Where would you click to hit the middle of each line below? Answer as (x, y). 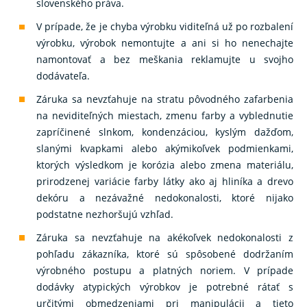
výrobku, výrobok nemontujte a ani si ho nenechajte (165, 43)
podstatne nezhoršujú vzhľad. (105, 214)
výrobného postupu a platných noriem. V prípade (165, 270)
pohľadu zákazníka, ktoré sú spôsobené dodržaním (165, 254)
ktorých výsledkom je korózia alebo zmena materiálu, (165, 165)
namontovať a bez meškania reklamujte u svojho (165, 60)
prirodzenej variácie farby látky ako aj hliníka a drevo (165, 182)
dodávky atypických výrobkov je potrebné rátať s (165, 286)
